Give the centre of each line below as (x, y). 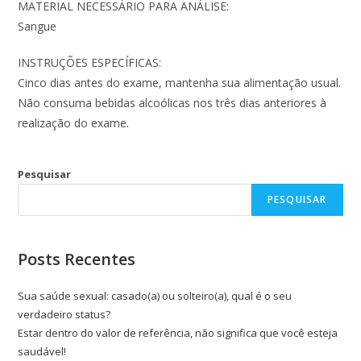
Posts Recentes (77, 259)
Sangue (37, 27)
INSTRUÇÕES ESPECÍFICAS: (90, 63)
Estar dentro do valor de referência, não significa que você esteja (178, 333)
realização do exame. (74, 123)
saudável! (42, 352)
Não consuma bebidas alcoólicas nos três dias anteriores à (172, 103)
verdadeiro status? (64, 315)
